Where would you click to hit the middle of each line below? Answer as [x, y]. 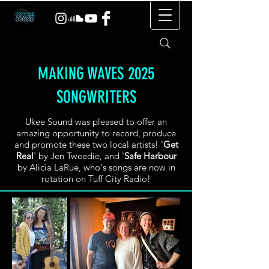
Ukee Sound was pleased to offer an [96, 122]
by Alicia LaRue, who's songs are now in [96, 167]
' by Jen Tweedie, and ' [79, 156]
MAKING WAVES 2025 [96, 74]
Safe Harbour [150, 156]
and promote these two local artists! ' [89, 144]
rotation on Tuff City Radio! [96, 179]
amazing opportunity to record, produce [96, 133]
